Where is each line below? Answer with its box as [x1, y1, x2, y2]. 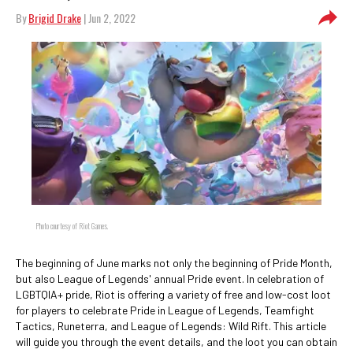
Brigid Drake [28, 9, 81, 26]
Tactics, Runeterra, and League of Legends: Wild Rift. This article [16, 319, 326, 333]
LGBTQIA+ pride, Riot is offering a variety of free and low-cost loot [16, 288, 331, 301]
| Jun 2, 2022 [81, 9, 136, 26]
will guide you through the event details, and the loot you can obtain [16, 335, 337, 348]
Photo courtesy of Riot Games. [35, 220, 108, 232]
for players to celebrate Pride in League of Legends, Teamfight [16, 303, 314, 317]
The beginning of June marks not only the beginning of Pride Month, [16, 256, 333, 269]
